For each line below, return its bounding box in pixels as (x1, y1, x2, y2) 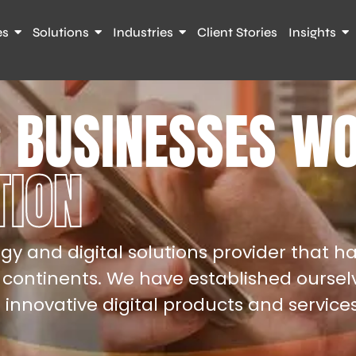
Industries (113, 25, 174, 40)
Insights (288, 25, 337, 40)
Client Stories (197, 25, 278, 40)
